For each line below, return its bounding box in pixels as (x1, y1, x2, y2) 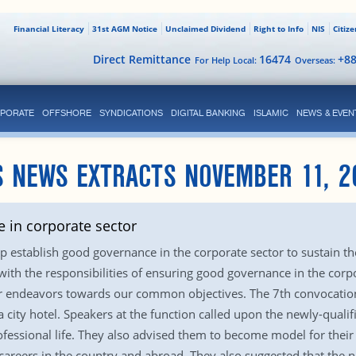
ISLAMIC (253, 107, 288, 118)
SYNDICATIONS (99, 107, 163, 118)
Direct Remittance (92, 52, 191, 67)
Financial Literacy (13, 23, 84, 34)
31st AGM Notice (91, 23, 157, 34)
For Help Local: (194, 54, 259, 66)
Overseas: (294, 54, 338, 66)
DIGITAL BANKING (170, 107, 246, 118)
